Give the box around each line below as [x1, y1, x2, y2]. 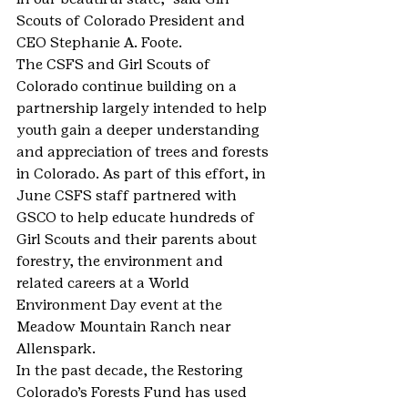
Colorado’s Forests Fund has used [16, 383, 250, 401]
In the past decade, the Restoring [16, 362, 247, 379]
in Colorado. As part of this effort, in [16, 165, 270, 182]
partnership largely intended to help [16, 99, 270, 117]
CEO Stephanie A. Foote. [16, 34, 182, 51]
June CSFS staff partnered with [16, 187, 240, 204]
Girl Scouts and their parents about [16, 230, 260, 248]
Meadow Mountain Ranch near [16, 318, 235, 335]
